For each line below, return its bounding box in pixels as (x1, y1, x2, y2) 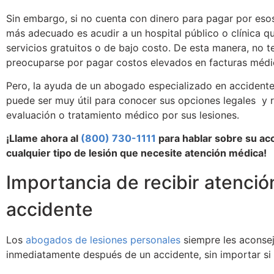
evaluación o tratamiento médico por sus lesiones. (6, 109, 239, 121)
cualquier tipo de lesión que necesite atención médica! (6, 147, 267, 159)
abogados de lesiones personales (23, 234, 183, 246)
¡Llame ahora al (6, 132, 81, 144)
